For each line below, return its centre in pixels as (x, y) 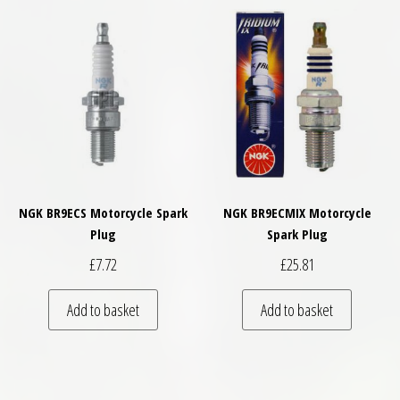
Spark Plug (297, 234)
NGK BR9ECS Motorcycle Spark (103, 212)
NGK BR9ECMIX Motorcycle (297, 212)
